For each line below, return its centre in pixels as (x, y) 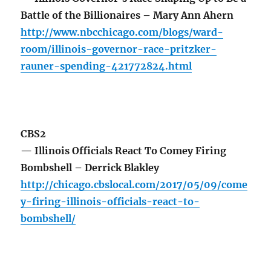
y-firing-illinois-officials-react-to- (110, 202)
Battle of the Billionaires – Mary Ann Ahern (127, 15)
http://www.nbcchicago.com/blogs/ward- (122, 32)
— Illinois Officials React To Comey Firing (124, 151)
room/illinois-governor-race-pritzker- (119, 49)
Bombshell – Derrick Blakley (90, 168)
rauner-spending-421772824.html (106, 66)
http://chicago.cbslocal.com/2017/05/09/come (134, 185)
